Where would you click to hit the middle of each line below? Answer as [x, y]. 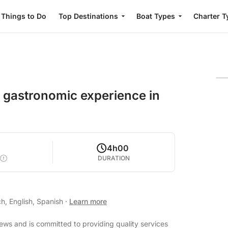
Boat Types [155, 16]
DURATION [114, 158]
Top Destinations [88, 16]
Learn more [88, 201]
